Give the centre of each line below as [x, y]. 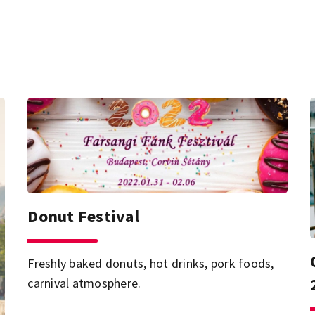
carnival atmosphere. [84, 283]
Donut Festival [83, 217]
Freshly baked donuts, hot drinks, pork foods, [151, 264]
